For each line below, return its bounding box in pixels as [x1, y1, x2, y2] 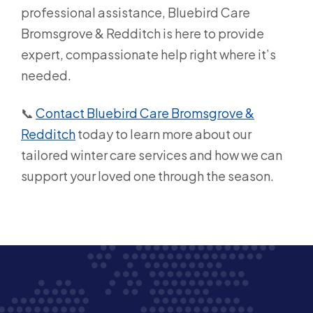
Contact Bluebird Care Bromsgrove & [36, 104, 254, 121]
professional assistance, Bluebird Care [21, 3, 250, 20]
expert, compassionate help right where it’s [21, 45, 276, 62]
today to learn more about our [75, 125, 252, 142]
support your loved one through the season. [21, 167, 274, 184]
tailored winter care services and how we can [21, 146, 282, 163]
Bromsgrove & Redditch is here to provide [21, 24, 264, 41]
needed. [21, 66, 71, 83]
